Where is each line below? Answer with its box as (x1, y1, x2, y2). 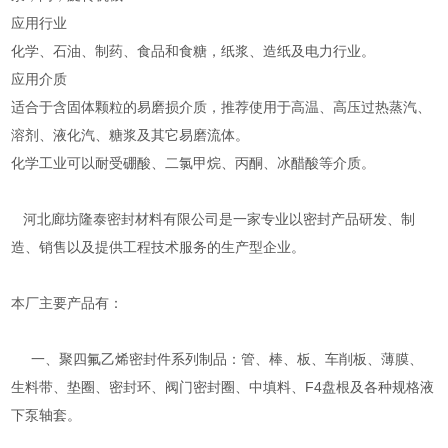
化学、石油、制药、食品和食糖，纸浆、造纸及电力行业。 (11, 42, 376, 59)
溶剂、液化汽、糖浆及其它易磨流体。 (11, 126, 250, 143)
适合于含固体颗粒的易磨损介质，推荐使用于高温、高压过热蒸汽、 (11, 98, 432, 115)
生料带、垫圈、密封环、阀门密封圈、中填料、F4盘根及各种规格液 (11, 378, 435, 395)
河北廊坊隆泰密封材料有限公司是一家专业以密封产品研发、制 (11, 210, 416, 227)
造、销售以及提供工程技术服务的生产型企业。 (11, 238, 306, 255)
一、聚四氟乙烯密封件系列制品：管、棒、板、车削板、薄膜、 (11, 350, 424, 367)
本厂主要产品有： (11, 294, 124, 311)
